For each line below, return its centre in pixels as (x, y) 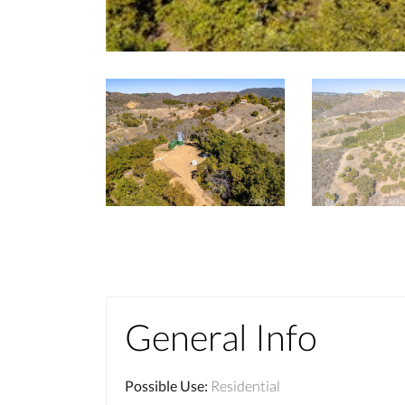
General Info (221, 338)
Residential (245, 386)
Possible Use (165, 386)
